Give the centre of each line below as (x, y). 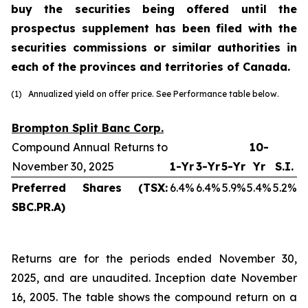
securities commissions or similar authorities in (154, 47)
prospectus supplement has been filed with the (154, 28)
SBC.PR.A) (38, 207)
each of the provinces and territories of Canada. (151, 67)
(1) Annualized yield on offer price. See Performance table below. (145, 94)
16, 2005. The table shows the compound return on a (154, 297)
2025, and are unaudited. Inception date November (154, 278)
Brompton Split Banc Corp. (88, 128)
